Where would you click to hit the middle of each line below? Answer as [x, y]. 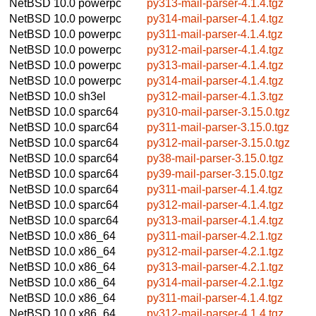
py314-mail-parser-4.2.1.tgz [215, 282]
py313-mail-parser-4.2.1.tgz [215, 267]
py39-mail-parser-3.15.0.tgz [215, 174]
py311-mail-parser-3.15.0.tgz [218, 127]
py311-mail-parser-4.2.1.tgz [215, 236]
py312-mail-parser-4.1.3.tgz [215, 96]
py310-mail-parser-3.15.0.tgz [218, 111]
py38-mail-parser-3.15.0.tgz [215, 158]
